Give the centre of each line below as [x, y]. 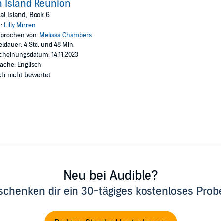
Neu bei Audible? [110, 175]
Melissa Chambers [65, 35]
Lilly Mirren [19, 25]
